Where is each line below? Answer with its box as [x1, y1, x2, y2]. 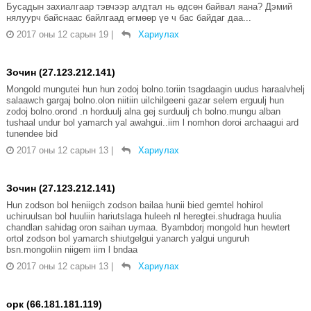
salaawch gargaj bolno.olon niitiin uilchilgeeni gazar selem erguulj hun [6, 95, 284, 106]
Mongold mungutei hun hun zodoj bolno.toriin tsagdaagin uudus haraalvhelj [6, 84, 305, 95]
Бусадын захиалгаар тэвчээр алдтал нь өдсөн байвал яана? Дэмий [6, 1, 292, 12]
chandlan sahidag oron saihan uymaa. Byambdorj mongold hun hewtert [6, 222, 290, 233]
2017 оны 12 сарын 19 [16, 29, 108, 40]
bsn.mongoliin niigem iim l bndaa [6, 244, 137, 255]
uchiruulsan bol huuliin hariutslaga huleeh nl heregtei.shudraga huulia [6, 211, 281, 222]
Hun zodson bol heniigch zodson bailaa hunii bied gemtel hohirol [6, 200, 263, 211]
